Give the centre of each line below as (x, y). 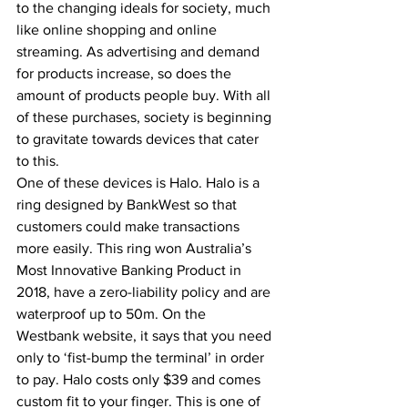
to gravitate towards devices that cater (139, 139)
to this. (41, 161)
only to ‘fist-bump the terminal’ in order (142, 357)
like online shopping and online (118, 30)
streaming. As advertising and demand (140, 51)
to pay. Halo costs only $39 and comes (140, 379)
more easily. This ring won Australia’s (136, 248)
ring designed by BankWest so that (128, 204)
